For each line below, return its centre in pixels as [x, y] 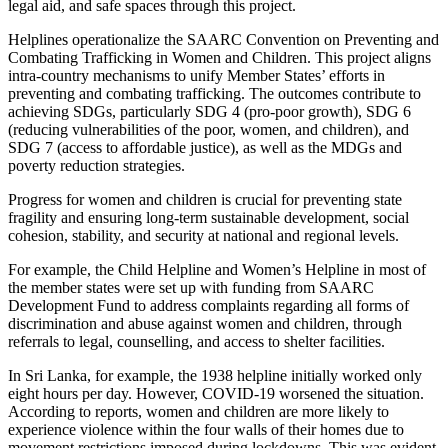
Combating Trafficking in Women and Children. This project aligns [219, 58]
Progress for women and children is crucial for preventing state [205, 200]
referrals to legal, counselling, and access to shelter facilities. [196, 342]
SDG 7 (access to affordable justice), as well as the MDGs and [205, 148]
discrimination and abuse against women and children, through [205, 324]
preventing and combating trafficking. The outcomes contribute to [214, 94]
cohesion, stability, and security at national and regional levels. [203, 236]
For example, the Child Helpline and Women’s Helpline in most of [217, 270]
